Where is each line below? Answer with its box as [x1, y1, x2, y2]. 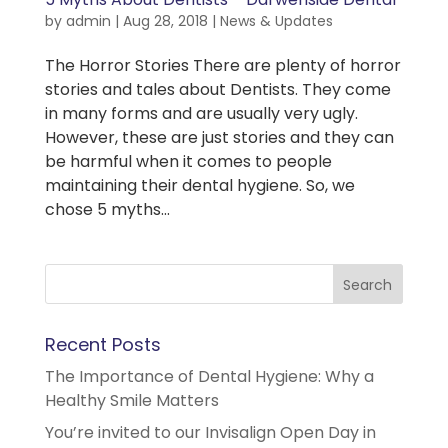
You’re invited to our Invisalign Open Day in [44, 421, 376, 445]
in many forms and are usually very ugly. [44, 102, 358, 126]
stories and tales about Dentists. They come [44, 78, 391, 102]
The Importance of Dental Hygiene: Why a [44, 365, 374, 389]
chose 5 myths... [44, 198, 170, 222]
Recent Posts [44, 332, 161, 358]
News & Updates [219, 11, 333, 32]
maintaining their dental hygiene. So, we [44, 174, 355, 198]
